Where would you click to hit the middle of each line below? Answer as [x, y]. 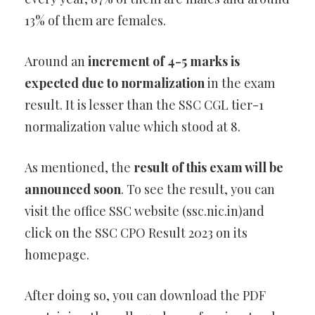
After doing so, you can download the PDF [145, 296]
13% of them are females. [95, 21]
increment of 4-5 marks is [164, 62]
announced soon [73, 189]
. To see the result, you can [198, 189]
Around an [56, 62]
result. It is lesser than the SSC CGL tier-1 [144, 105]
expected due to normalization [115, 83]
